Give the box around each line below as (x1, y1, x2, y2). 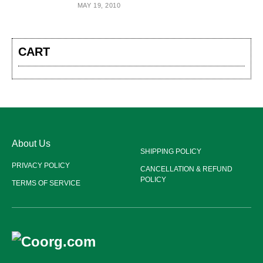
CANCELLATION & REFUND (140, 165, 232, 174)
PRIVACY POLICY (12, 161, 70, 170)
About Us (12, 139, 50, 149)
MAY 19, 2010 (77, 2, 121, 9)
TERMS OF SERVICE (12, 179, 80, 188)
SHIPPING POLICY (140, 147, 201, 156)
